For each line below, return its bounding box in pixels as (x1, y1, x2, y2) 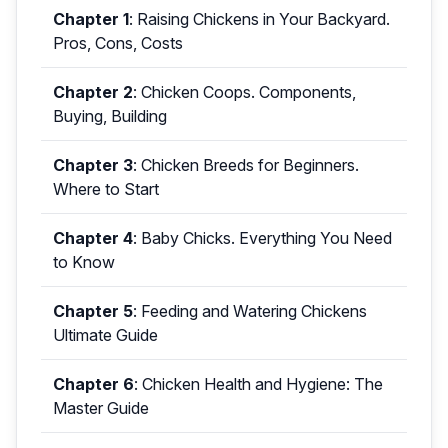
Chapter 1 (53, 9, 129, 30)
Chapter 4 (53, 228, 133, 249)
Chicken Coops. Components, (141, 82, 356, 103)
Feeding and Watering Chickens (141, 301, 367, 322)
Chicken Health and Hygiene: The (142, 374, 383, 395)
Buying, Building (53, 106, 167, 127)
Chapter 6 (53, 374, 134, 395)
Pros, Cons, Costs (53, 33, 183, 54)
